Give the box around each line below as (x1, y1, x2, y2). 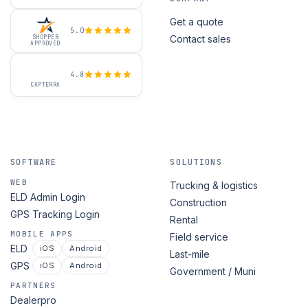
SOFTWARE (10, 157, 57, 168)
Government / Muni (170, 265, 256, 278)
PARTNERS (10, 280, 56, 291)
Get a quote (170, 15, 224, 27)
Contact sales (170, 32, 232, 45)
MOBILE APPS (10, 229, 74, 239)
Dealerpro (10, 294, 56, 307)
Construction (170, 197, 228, 209)
